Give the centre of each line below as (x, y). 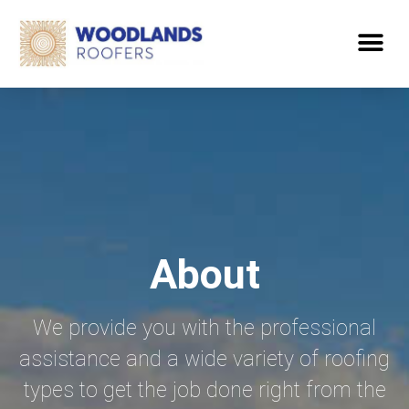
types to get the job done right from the (204, 390)
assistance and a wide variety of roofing (204, 359)
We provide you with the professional (204, 328)
